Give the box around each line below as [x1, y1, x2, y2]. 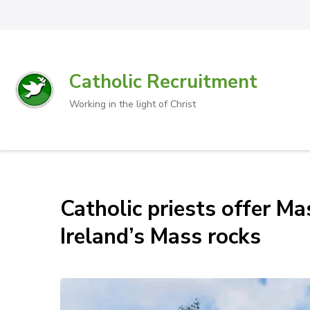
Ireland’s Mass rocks [60, 222, 261, 251]
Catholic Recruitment [69, 69, 257, 95]
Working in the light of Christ [69, 97, 196, 111]
